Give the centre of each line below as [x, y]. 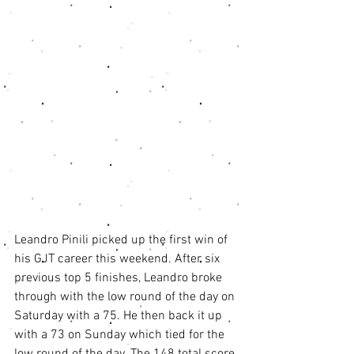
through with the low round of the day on [126, 297]
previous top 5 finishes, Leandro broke [120, 278]
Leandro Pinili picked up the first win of [122, 240]
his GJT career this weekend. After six [119, 259]
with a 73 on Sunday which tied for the [121, 335]
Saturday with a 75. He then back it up [120, 316]
